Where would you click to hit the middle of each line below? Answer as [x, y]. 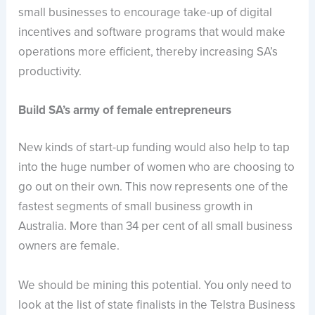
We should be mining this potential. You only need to [155, 285]
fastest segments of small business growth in [136, 207]
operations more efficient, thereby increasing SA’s [148, 51]
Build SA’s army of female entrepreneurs [125, 110]
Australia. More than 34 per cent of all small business [156, 226]
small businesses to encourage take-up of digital [146, 12]
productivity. [50, 71]
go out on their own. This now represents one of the [154, 187]
